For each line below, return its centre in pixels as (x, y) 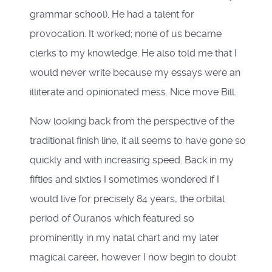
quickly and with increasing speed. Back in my (132, 160)
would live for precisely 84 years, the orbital (127, 199)
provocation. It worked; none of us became (126, 34)
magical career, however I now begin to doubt (133, 257)
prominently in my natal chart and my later (124, 238)
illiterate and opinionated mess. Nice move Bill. (133, 92)
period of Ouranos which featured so (112, 219)
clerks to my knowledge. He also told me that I (133, 53)
